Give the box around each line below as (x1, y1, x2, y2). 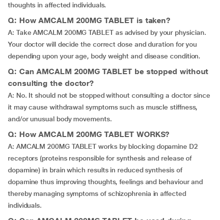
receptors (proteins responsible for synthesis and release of (8, 154, 192, 162)
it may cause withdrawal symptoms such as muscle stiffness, (8, 103, 198, 111)
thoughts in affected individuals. (8, 1, 107, 9)
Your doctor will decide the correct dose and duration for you (8, 40, 197, 48)
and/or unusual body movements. (8, 115, 112, 123)
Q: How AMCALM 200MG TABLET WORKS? (8, 130, 170, 139)
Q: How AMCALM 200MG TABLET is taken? (8, 16, 171, 25)
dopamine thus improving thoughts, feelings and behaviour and (8, 178, 203, 186)
